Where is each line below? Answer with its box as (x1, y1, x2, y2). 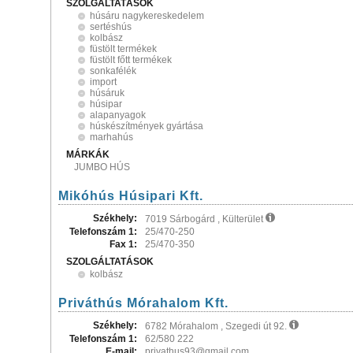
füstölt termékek (90, 43, 157, 54)
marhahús (90, 132, 133, 143)
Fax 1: (110, 239, 137, 250)
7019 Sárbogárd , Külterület (145, 214, 266, 225)
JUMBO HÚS (74, 162, 130, 173)
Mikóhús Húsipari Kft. (58, 189, 203, 203)
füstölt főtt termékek (90, 54, 172, 65)
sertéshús (90, 21, 132, 32)
